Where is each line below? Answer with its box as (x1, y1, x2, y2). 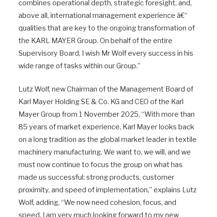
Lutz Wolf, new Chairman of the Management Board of (18, 84, 193, 93)
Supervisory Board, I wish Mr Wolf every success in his (18, 48, 193, 58)
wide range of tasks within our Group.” (18, 61, 140, 70)
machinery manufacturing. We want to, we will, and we (18, 147, 191, 156)
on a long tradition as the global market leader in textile (18, 135, 197, 144)
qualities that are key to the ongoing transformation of (18, 23, 195, 32)
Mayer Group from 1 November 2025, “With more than (18, 109, 195, 119)
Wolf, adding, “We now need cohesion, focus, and (18, 198, 176, 207)
